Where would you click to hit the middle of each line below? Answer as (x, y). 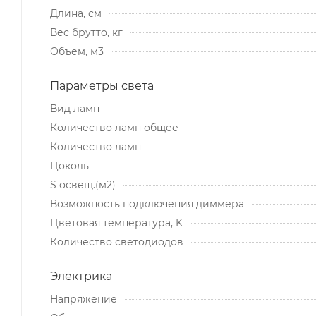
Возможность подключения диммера (147, 203)
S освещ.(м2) (83, 184)
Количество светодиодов (117, 242)
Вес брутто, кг (86, 32)
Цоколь (69, 165)
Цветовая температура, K (116, 223)
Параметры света (102, 85)
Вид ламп (75, 108)
